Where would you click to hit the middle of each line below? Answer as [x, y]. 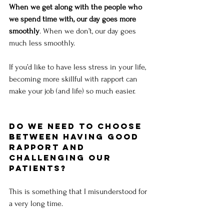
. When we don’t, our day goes [89, 31]
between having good [76, 137]
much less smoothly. [43, 43]
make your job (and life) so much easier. [72, 91]
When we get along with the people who [76, 7]
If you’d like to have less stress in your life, [78, 67]
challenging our [62, 158]
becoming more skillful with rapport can [74, 79]
